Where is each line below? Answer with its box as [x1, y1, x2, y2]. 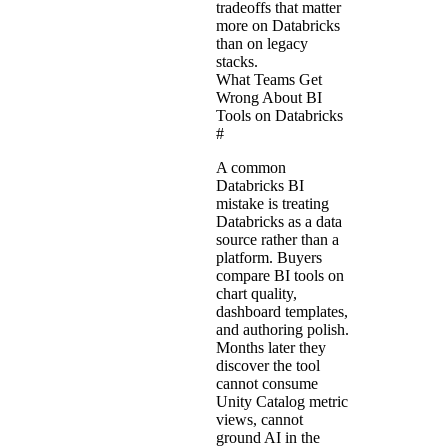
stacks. [216, 52, 258, 70]
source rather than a [216, 230, 339, 248]
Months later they [216, 338, 326, 356]
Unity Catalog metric [216, 392, 348, 410]
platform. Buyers [216, 248, 322, 266]
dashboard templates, [216, 302, 348, 320]
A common [216, 158, 286, 176]
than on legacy [216, 34, 308, 52]
